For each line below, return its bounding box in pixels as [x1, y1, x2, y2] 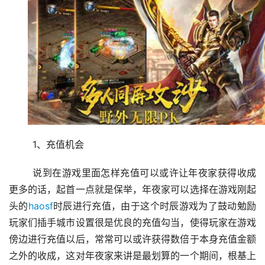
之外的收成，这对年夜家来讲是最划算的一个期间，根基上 [9, 250, 256, 261]
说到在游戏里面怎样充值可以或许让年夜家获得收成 [9, 167, 33, 179]
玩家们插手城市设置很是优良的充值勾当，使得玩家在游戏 [9, 216, 256, 228]
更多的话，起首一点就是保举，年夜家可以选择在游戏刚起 [9, 183, 256, 195]
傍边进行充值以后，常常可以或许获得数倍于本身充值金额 [9, 233, 256, 245]
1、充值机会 [33, 138, 84, 150]
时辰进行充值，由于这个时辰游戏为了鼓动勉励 [53, 200, 257, 212]
